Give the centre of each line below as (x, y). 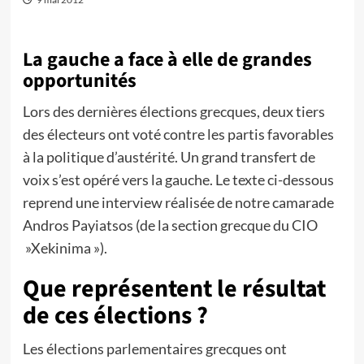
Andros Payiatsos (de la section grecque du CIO (170, 225)
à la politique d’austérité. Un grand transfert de (169, 157)
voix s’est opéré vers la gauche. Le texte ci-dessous (178, 180)
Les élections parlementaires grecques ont (154, 349)
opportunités (79, 81)
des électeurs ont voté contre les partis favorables (178, 134)
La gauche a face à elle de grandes (167, 60)
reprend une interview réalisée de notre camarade (178, 202)
